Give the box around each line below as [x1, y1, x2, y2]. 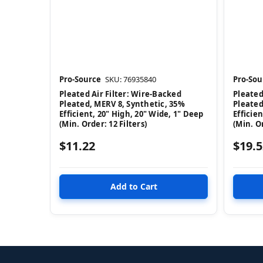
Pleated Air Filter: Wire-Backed [59, 88, 181, 99]
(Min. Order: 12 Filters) [59, 118, 147, 129]
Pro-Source [59, 73, 101, 85]
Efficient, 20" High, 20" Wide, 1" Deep [59, 108, 204, 119]
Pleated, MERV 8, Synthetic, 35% [59, 98, 185, 109]
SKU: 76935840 [105, 73, 156, 85]
